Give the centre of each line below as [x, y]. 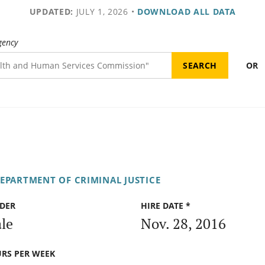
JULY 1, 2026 [101, 12]
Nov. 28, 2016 [183, 223]
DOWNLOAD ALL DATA [186, 12]
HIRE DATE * [166, 206]
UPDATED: [51, 12]
